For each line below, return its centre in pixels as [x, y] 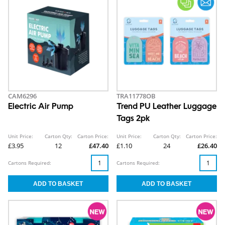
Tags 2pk [133, 119]
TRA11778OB [136, 96]
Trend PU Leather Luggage [166, 107]
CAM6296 [22, 96]
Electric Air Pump [41, 107]
